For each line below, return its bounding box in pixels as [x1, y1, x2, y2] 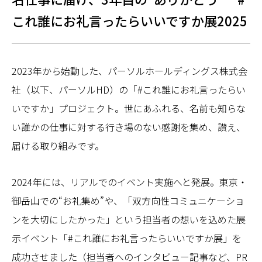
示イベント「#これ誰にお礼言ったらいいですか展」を [12, 231, 242, 245]
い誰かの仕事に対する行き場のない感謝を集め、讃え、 [12, 120, 246, 134]
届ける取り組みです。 [12, 139, 104, 153]
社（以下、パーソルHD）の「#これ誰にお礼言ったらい [12, 82, 246, 96]
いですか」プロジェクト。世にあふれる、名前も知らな [12, 101, 246, 115]
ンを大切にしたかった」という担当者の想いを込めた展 [12, 212, 246, 226]
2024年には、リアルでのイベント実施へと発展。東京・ [12, 175, 247, 189]
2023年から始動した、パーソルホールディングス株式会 [12, 64, 247, 78]
